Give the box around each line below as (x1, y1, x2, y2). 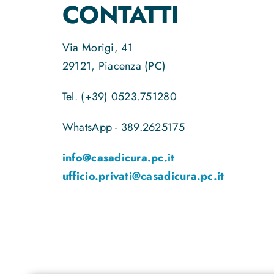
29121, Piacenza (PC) (62, 57, 166, 74)
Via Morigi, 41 (62, 39, 133, 56)
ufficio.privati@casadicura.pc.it (62, 168, 224, 184)
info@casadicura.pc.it (62, 149, 175, 166)
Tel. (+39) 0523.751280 (62, 88, 177, 105)
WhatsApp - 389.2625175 (62, 119, 185, 135)
